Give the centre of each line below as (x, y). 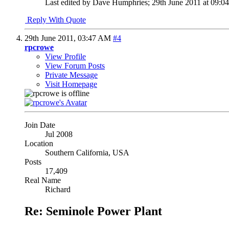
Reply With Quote (55, 20)
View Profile (65, 57)
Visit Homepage (71, 84)
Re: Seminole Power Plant (93, 211)
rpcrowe (39, 48)
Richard (58, 190)
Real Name (43, 180)
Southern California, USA (87, 153)
